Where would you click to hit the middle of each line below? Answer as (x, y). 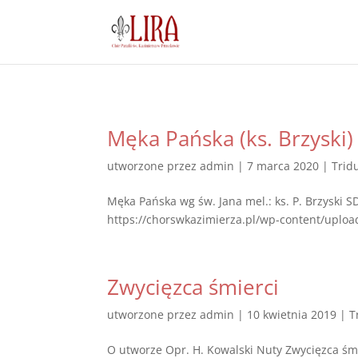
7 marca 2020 (283, 166)
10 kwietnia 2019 (292, 314)
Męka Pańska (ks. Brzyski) (231, 138)
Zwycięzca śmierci (193, 287)
